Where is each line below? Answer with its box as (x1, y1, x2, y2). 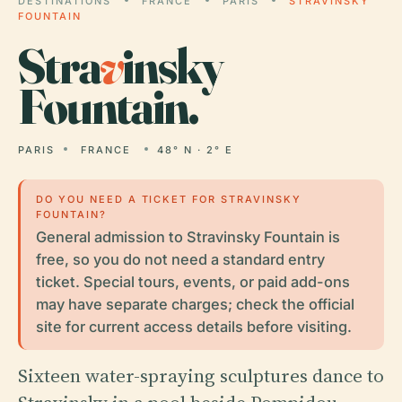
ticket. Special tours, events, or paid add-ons (35, 272, 350, 291)
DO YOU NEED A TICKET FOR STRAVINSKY (35, 192, 302, 205)
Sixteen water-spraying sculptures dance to (18, 362, 384, 389)
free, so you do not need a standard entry (35, 249, 325, 268)
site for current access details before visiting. (35, 317, 352, 336)
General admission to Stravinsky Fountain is (35, 227, 340, 246)
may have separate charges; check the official (35, 294, 354, 313)
